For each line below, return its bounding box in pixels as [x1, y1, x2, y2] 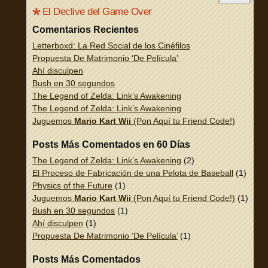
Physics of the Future [32, 181, 112, 191]
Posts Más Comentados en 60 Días [32, 139, 190, 150]
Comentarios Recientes [32, 25, 139, 35]
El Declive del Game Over [42, 5, 152, 17]
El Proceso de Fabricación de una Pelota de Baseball [32, 168, 233, 178]
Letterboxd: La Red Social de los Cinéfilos [32, 41, 190, 51]
